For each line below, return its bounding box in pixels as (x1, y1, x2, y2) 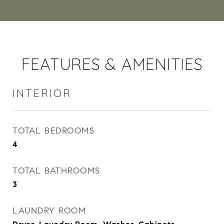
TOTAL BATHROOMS (12, 165, 100, 176)
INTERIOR (12, 86, 71, 99)
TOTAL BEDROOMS (12, 125, 94, 136)
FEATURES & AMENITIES (21, 54, 203, 74)
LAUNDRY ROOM (12, 205, 86, 216)
